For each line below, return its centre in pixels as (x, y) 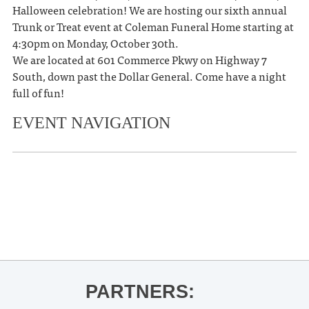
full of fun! (38, 92)
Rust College (68, 198)
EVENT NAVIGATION (91, 122)
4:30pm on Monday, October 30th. (95, 42)
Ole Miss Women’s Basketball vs (143, 186)
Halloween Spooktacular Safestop (139, 233)
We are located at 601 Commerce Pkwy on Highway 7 (139, 59)
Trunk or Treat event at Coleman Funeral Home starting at (153, 26)
